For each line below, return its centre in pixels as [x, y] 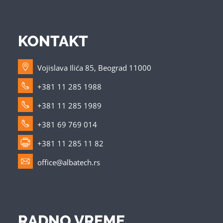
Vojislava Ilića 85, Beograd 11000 [94, 68]
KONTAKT [53, 41]
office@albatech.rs [68, 163]
